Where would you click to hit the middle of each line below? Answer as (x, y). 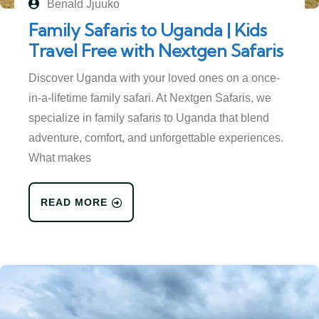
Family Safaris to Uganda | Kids (148, 30)
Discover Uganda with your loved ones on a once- (154, 78)
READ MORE (74, 203)
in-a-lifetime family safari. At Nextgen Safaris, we (150, 98)
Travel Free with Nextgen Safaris (156, 51)
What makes (60, 158)
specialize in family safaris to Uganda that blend (149, 118)
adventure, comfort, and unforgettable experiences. (156, 138)
